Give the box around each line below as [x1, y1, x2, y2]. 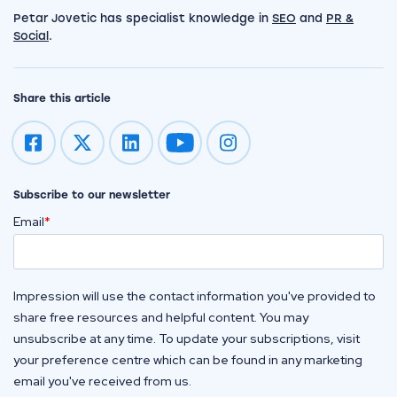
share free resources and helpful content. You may [13, 308, 308, 325]
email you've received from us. [13, 372, 194, 389]
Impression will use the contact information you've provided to [13, 287, 376, 304]
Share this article [13, 91, 111, 105]
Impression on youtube [178, 143, 320, 157]
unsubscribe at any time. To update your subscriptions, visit [13, 330, 360, 346]
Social [13, 28, 49, 43]
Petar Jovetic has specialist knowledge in [13, 11, 272, 25]
